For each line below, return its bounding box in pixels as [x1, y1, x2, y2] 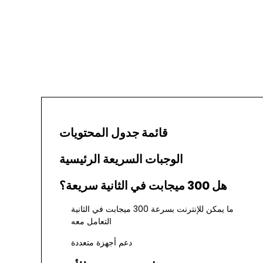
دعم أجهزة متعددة [71, 237, 132, 248]
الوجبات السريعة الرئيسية [59, 151, 183, 167]
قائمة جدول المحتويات [59, 124, 168, 141]
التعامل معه [71, 215, 112, 227]
